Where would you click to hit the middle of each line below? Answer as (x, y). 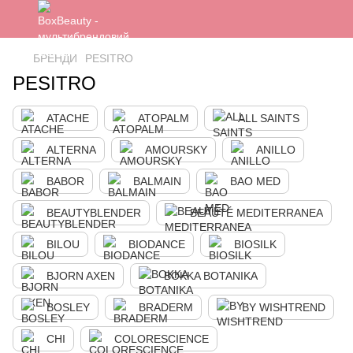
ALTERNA (71, 150)
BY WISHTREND (284, 307)
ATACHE (68, 118)
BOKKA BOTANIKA (211, 276)
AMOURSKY (176, 150)
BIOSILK (255, 244)
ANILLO (276, 150)
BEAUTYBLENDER (94, 213)
